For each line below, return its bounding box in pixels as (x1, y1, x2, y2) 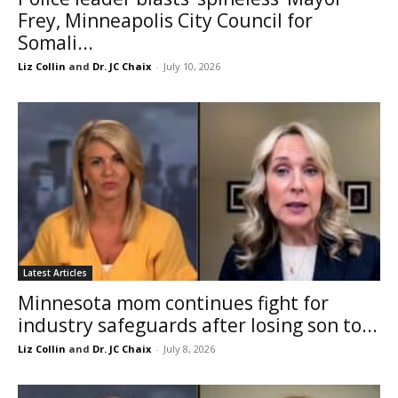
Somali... (18, 29, 93, 55)
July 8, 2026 (163, 342, 215, 356)
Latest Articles (23, 267, 87, 280)
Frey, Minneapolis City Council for (18, 7, 313, 33)
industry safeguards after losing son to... (18, 313, 378, 338)
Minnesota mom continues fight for (18, 291, 329, 316)
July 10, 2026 (163, 59, 220, 73)
